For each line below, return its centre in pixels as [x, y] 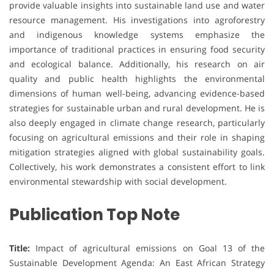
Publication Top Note [94, 215]
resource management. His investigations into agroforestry [137, 20]
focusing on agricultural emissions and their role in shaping [137, 138]
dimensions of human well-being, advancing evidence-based [137, 94]
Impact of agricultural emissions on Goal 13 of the [147, 248]
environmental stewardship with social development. [118, 182]
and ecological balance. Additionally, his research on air [137, 64]
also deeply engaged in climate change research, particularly [137, 123]
